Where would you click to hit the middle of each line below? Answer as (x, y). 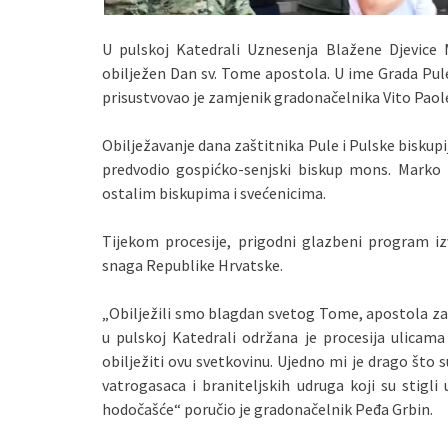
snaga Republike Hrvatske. (192, 265)
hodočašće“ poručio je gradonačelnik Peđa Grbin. (267, 409)
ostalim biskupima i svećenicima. (214, 193)
